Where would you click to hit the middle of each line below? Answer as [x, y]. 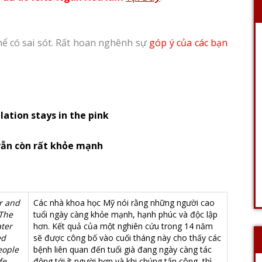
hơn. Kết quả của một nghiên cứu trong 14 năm [123, 226]
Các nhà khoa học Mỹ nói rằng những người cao [124, 203]
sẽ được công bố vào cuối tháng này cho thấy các [127, 238]
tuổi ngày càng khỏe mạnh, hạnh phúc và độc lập [125, 214]
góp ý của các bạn [189, 43]
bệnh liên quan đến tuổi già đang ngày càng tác [123, 249]
